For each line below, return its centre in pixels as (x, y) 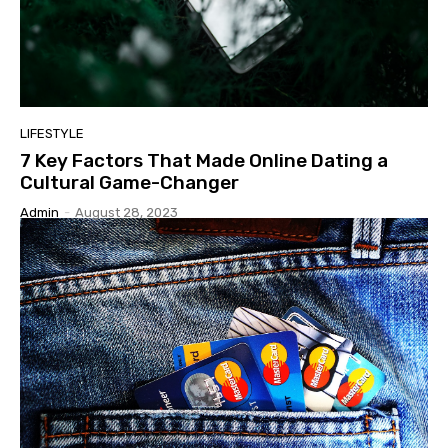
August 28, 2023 (126, 212)
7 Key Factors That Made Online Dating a (204, 160)
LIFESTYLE (52, 133)
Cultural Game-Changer (129, 182)
